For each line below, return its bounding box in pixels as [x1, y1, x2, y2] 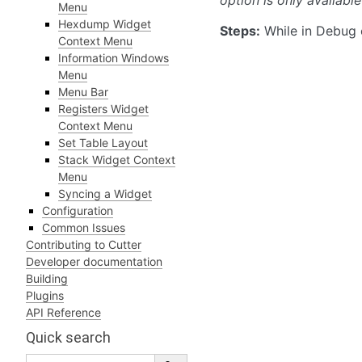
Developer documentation [26, 255, 162, 268]
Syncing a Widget [58, 187, 152, 200]
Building [26, 271, 68, 285]
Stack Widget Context [58, 153, 175, 166]
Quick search [26, 329, 111, 346]
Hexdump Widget [58, 17, 151, 31]
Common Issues [42, 221, 125, 234]
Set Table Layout [58, 136, 148, 149]
